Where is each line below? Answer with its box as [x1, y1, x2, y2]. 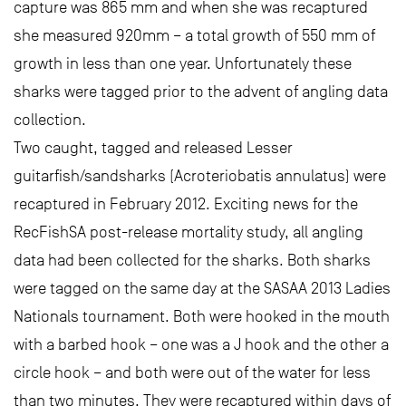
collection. [14, 111, 86, 129]
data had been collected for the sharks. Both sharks [14, 251, 371, 269]
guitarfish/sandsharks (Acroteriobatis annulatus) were [14, 167, 386, 185]
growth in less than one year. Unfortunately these [14, 54, 352, 72]
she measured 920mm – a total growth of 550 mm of [14, 26, 375, 44]
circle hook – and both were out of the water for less [14, 363, 371, 382]
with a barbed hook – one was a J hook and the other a [14, 335, 389, 353]
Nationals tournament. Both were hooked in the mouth [14, 307, 390, 325]
